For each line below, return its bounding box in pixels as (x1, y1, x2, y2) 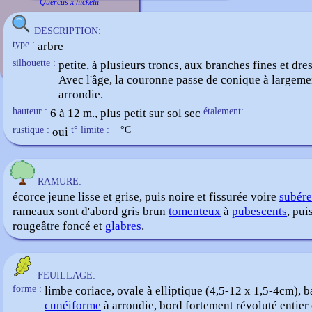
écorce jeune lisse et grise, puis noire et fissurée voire (13, 189, 279, 203)
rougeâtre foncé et (13, 219, 105, 233)
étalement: (203, 106, 244, 116)
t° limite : (71, 125, 109, 135)
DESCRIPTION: (34, 26, 101, 36)
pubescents (232, 204, 287, 218)
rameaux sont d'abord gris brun (13, 204, 169, 218)
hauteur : (13, 106, 47, 116)
